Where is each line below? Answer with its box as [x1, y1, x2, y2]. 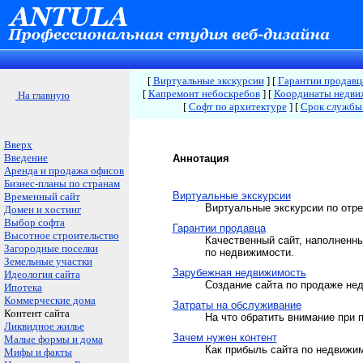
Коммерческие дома [4, 294, 96, 306]
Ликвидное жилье [4, 320, 84, 332]
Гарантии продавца [172, 222, 266, 234]
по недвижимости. [204, 246, 294, 258]
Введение [4, 152, 48, 164]
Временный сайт [4, 190, 80, 203]
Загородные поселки [4, 242, 98, 254]
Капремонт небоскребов [147, 88, 260, 100]
